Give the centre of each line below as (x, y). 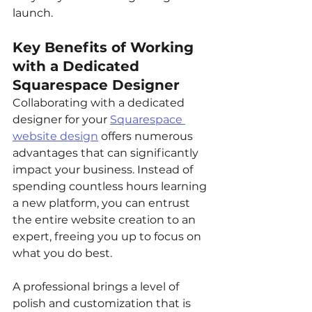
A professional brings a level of (97, 286)
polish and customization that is (103, 303)
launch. (33, 13)
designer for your (61, 119)
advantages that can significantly (107, 153)
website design (55, 136)
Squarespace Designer (96, 85)
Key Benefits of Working (105, 47)
